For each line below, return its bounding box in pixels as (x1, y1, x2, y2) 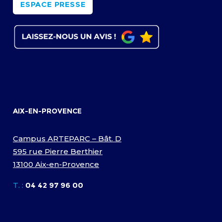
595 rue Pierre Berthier (13, 146, 103, 156)
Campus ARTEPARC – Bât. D (13, 133, 122, 143)
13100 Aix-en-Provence (13, 159, 100, 169)
